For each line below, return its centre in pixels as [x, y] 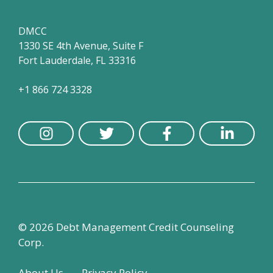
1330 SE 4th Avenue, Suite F [81, 45]
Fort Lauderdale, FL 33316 [77, 60]
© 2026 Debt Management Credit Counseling [126, 227]
